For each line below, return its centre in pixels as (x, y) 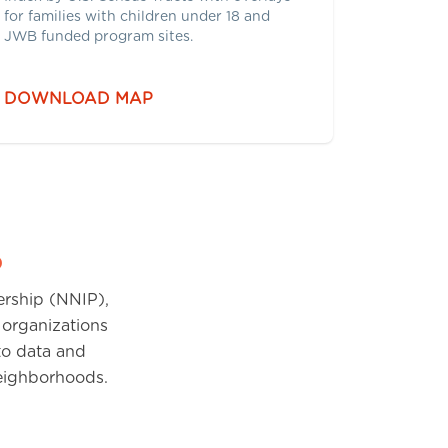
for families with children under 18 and (137, 16)
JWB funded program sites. (99, 36)
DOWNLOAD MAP (79, 98)
